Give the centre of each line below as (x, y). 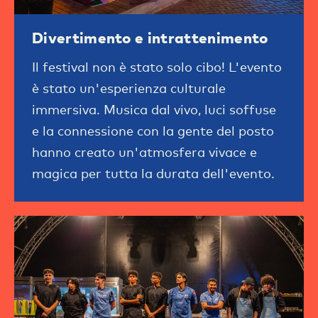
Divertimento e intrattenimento (150, 37)
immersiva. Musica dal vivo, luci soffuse (154, 109)
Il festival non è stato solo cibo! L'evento (157, 66)
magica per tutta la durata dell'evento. (153, 173)
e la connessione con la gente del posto (153, 130)
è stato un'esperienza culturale (129, 88)
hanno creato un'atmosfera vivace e (144, 152)
